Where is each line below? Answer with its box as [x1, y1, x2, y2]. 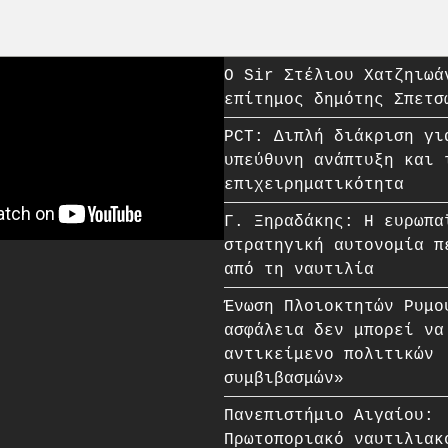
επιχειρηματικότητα [224, 174, 404, 193]
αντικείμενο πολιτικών [224, 344, 434, 363]
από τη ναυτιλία [224, 259, 374, 278]
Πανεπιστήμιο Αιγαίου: [224, 405, 434, 424]
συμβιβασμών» [224, 368, 344, 387]
